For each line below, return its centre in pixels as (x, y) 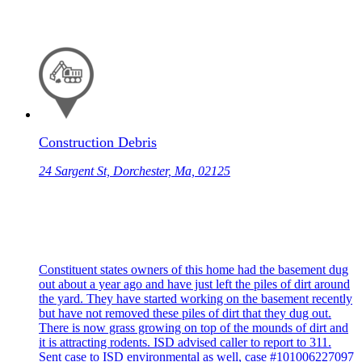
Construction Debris (98, 143)
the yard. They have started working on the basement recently (196, 299)
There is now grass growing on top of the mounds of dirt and (194, 328)
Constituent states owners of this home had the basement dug (194, 270)
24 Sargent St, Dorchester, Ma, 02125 (135, 171)
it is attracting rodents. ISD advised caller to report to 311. (185, 343)
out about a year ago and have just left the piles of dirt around (194, 284)
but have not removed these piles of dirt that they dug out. (185, 314)
